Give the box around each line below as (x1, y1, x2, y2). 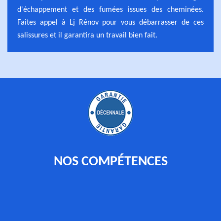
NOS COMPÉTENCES (53, 155, 168, 169)
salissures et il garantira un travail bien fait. (17, 32, 157, 39)
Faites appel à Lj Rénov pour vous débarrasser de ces (17, 19, 204, 27)
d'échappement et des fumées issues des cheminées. (17, 6, 204, 14)
